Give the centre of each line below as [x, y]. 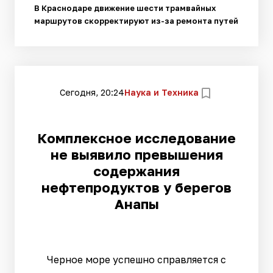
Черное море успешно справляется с [136, 259]
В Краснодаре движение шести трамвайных [125, 8]
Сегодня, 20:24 [92, 93]
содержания [136, 171]
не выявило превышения [136, 154]
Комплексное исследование [136, 138]
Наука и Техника [161, 93]
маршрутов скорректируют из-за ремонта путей [136, 20]
